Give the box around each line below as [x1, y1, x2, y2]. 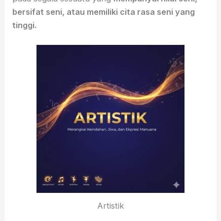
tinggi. [12, 20, 37, 30]
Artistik [97, 201, 124, 211]
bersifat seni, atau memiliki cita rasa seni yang [12, 6, 195, 17]
